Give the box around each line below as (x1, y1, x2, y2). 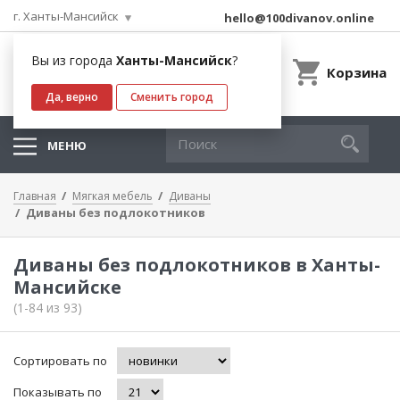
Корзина (327, 63, 387, 81)
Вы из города (31, 52, 116, 69)
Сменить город (130, 89, 213, 104)
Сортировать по (13, 353, 107, 369)
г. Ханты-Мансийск (13, 8, 119, 24)
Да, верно (46, 89, 98, 104)
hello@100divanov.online (224, 10, 374, 26)
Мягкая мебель (72, 188, 153, 204)
